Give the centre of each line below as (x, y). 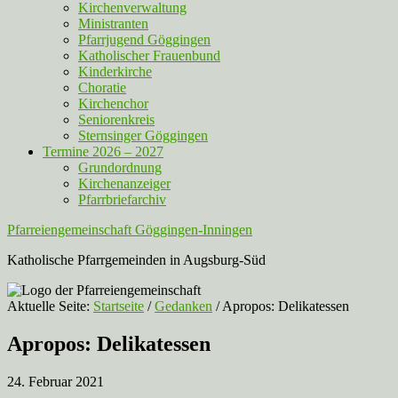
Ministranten (113, 24)
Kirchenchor (113, 103)
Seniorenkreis (116, 119)
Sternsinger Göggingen (143, 135)
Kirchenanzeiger (124, 183)
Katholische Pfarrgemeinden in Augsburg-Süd (136, 260)
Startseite (119, 306)
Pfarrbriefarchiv (122, 199)
